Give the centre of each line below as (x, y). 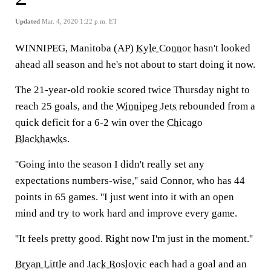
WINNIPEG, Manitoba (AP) (76, 48)
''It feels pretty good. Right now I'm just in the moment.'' (134, 239)
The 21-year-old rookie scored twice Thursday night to (132, 90)
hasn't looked (221, 48)
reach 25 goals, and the (66, 106)
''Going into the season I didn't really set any (110, 164)
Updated (28, 21)
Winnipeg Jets (146, 106)
